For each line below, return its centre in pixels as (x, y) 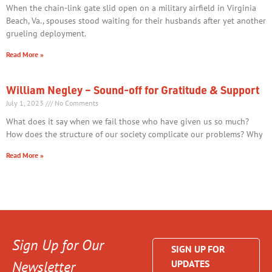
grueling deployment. (46, 34)
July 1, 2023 (26, 103)
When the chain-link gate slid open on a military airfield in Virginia (131, 8)
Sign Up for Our (58, 245)
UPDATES (191, 264)
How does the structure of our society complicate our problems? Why (134, 134)
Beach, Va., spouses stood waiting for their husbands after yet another (136, 21)
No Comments (76, 103)
